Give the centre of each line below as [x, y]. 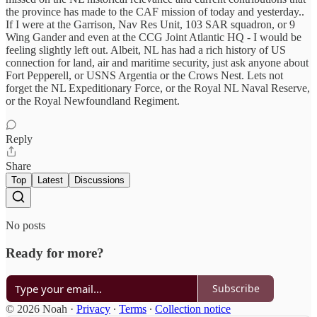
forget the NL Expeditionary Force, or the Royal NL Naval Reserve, [158, 88]
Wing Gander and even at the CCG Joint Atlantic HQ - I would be [154, 38]
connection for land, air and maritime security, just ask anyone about [157, 63]
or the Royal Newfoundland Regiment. [93, 101]
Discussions [99, 180]
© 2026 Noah [36, 309]
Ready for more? [55, 253]
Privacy [93, 309]
